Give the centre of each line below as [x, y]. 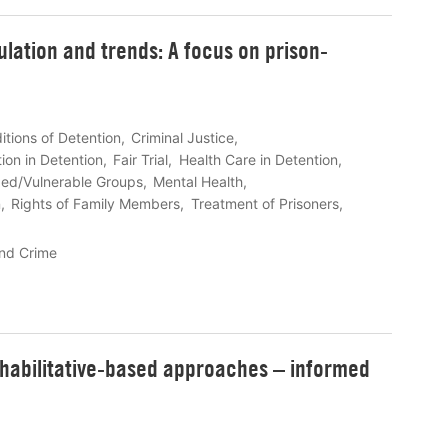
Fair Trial [141, 160]
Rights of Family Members [96, 204]
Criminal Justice [183, 138]
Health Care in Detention [258, 160]
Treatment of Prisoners [264, 204]
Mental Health [198, 182]
